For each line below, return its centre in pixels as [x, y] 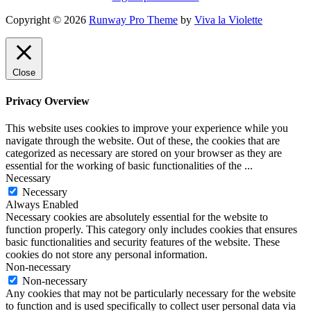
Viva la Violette [228, 20]
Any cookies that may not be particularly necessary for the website [151, 293]
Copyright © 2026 [47, 20]
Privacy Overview [48, 101]
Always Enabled [42, 204]
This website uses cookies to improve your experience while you [147, 128]
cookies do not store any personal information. [107, 254]
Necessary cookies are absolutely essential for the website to [137, 217]
